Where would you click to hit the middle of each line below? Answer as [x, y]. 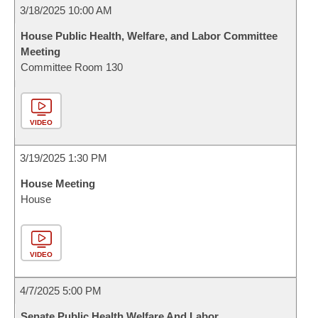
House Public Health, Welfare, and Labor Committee [149, 36]
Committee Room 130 [72, 67]
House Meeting [58, 183]
